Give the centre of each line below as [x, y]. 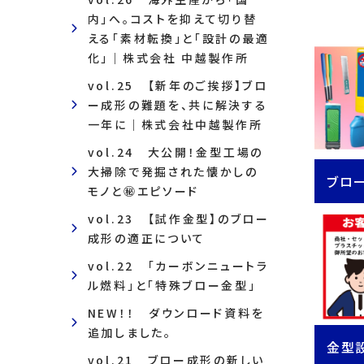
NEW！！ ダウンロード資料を [176, 313]
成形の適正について [147, 238]
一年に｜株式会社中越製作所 [175, 124]
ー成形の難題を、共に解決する [178, 105]
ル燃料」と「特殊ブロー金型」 [172, 285]
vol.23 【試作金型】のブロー [178, 219]
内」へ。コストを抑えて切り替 [172, 19]
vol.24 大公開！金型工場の [175, 152]
